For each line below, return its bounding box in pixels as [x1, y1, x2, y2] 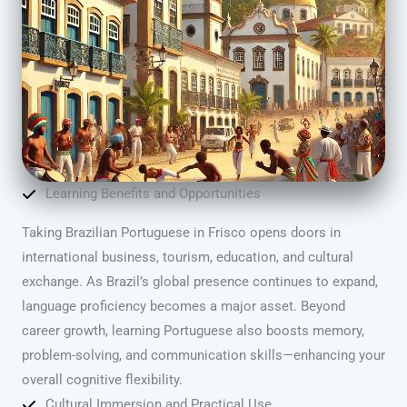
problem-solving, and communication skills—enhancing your [22, 347, 385, 364]
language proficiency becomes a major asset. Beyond [22, 298, 345, 315]
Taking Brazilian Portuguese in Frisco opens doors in [22, 224, 341, 242]
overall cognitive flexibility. [22, 372, 183, 389]
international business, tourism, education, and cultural [22, 249, 353, 266]
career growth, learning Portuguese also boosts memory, [22, 323, 364, 340]
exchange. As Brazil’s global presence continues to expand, [22, 273, 378, 291]
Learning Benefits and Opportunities [45, 185, 261, 203]
